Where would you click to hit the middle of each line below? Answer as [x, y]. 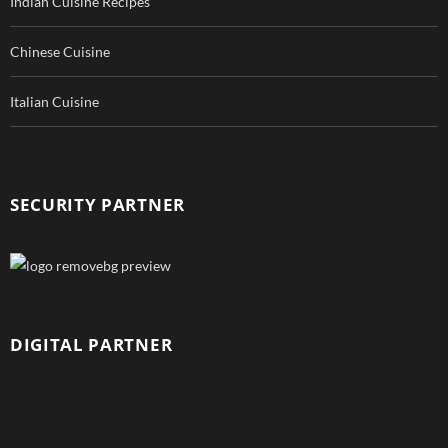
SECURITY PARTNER [97, 205]
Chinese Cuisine [60, 52]
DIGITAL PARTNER [91, 345]
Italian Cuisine [54, 102]
